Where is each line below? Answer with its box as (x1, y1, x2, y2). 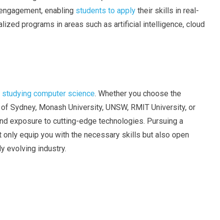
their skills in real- (136, 6, 199, 15)
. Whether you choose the (95, 89, 181, 98)
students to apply (76, 6, 136, 15)
